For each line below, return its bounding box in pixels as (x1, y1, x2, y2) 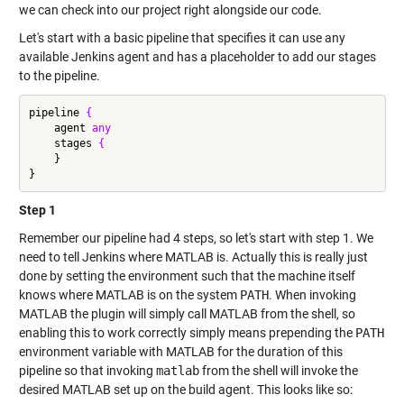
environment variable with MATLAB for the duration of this (18, 344, 343, 360)
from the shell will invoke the (198, 363, 358, 379)
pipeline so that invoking (18, 363, 156, 379)
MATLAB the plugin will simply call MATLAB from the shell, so (18, 307, 355, 322)
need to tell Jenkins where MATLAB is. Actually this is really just (18, 250, 368, 265)
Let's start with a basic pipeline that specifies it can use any (18, 31, 345, 46)
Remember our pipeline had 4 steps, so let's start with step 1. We (18, 231, 373, 246)
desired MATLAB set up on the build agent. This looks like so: (18, 382, 353, 398)
